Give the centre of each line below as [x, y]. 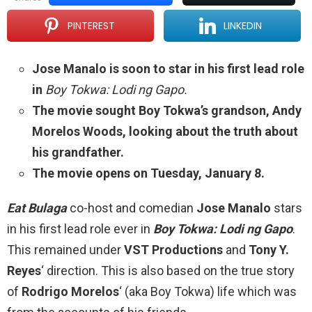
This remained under [65, 250]
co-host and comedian [132, 208]
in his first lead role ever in [80, 229]
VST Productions [173, 250]
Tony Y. [269, 250]
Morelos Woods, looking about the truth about [165, 132]
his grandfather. [78, 153]
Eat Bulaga [37, 208]
